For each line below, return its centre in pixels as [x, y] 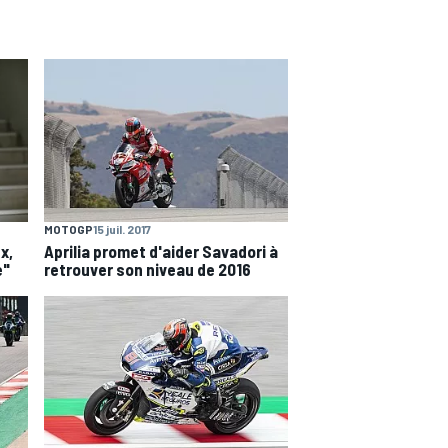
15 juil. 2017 [122, 229]
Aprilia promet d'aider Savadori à [161, 251]
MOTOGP [68, 229]
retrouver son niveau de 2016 [147, 269]
